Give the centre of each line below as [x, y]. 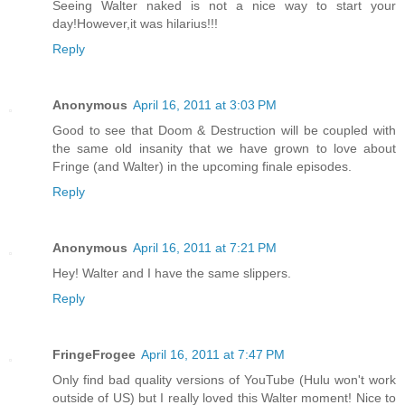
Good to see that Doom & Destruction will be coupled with [224, 130]
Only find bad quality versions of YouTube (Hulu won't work [224, 379]
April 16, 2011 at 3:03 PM [205, 104]
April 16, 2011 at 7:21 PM [205, 247]
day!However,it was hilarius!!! [135, 23]
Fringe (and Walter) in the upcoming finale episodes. [202, 166]
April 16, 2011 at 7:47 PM [213, 354]
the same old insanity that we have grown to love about [224, 148]
